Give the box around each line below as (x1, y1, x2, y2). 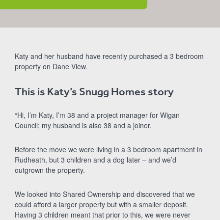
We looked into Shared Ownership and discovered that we (15, 189, 195, 199)
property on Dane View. (15, 61, 87, 71)
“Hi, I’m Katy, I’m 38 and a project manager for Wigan (15, 110, 180, 120)
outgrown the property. (15, 165, 85, 175)
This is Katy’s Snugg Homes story (15, 85, 174, 98)
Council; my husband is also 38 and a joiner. (15, 120, 152, 130)
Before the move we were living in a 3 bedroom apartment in (15, 144, 202, 154)
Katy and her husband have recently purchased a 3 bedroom (15, 51, 204, 61)
